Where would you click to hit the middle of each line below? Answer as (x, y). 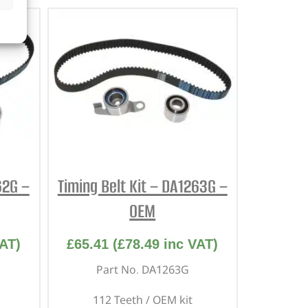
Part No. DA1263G (142, 269)
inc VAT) (189, 244)
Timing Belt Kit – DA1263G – (142, 186)
